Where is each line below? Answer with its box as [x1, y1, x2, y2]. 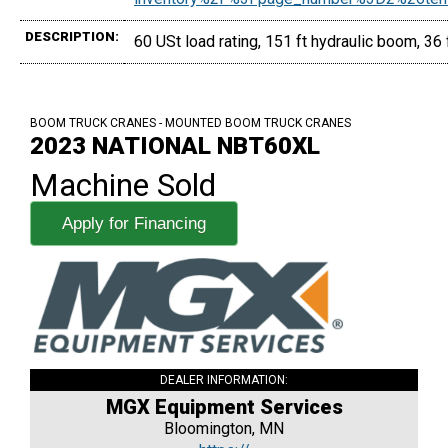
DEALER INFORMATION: [160, 373, 288, 388]
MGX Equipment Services [105, 395, 343, 420]
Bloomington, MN [164, 419, 284, 439]
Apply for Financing [62, 214, 206, 234]
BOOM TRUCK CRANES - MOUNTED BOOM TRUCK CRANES [30, 116, 351, 131]
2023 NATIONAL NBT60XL [30, 132, 320, 161]
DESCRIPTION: [25, 29, 119, 45]
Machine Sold [30, 166, 216, 205]
